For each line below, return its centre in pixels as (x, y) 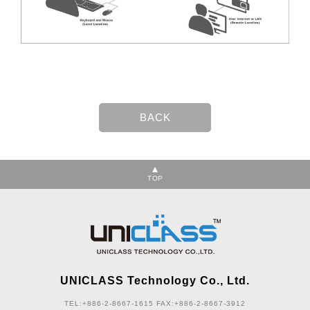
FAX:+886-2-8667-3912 (201, 303)
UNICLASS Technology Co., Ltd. (155, 281)
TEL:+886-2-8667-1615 (110, 303)
